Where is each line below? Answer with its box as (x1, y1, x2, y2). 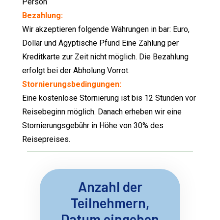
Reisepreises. (22, 135, 71, 144)
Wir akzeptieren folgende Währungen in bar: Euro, (22, 25, 190, 34)
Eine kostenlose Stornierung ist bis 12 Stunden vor (22, 93, 196, 103)
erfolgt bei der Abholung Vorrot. (22, 66, 130, 76)
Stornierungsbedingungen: (22, 80, 122, 89)
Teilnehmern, (71, 194, 149, 212)
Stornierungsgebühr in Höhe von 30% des (22, 121, 164, 131)
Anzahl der (78, 178, 142, 195)
